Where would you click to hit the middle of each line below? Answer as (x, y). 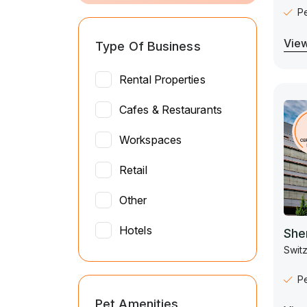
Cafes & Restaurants (171, 109)
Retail (133, 170)
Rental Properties (162, 79)
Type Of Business (148, 46)
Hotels (136, 230)
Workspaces (150, 139)
